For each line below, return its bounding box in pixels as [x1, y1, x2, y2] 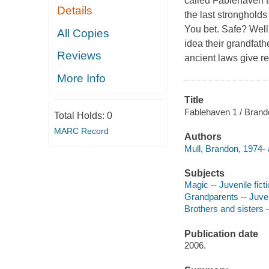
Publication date [184, 228, 258, 239]
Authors [184, 131, 222, 142]
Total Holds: [53, 110, 107, 121]
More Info [57, 71, 106, 85]
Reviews [57, 49, 102, 62]
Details [57, 4, 93, 17]
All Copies [57, 26, 110, 40]
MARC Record [53, 126, 109, 136]
